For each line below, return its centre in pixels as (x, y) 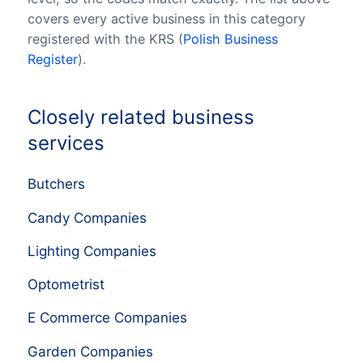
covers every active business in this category (166, 19)
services (66, 143)
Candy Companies (87, 218)
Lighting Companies (92, 251)
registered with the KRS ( (105, 39)
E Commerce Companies (107, 318)
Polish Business (230, 39)
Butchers (56, 184)
